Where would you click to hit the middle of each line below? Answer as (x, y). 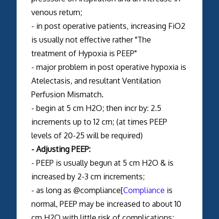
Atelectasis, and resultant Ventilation (96, 80)
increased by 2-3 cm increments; (89, 176)
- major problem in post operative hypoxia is (109, 67)
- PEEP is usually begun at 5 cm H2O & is (102, 163)
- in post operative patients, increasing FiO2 (108, 26)
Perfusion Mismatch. (68, 94)
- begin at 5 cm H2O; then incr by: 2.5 (96, 108)
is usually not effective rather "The (91, 39)
